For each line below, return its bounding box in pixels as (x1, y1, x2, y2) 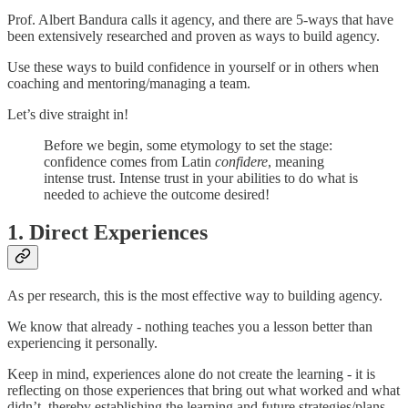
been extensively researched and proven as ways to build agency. (7, 27, 380, 44)
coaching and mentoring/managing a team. (7, 75, 250, 91)
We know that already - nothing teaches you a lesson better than (7, 319, 372, 335)
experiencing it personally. (7, 335, 158, 352)
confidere (215, 153, 268, 169)
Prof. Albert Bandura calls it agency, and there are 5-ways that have (7, 11, 393, 27)
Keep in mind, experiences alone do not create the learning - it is (7, 366, 375, 382)
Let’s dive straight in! (7, 106, 128, 122)
